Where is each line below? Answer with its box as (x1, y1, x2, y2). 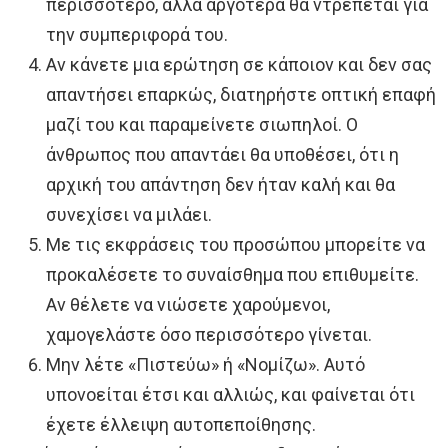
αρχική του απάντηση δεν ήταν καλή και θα (46, 173, 395, 195)
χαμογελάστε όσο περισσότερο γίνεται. (46, 323, 372, 345)
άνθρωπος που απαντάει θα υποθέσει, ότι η (46, 143, 399, 165)
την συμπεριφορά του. (46, 23, 228, 45)
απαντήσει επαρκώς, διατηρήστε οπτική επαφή (46, 83, 436, 105)
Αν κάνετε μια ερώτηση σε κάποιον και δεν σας (46, 53, 432, 75)
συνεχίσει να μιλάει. (46, 203, 212, 225)
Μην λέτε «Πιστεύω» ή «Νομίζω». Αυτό (46, 353, 365, 375)
